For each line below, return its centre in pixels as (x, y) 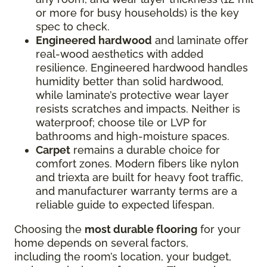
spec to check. (74, 27)
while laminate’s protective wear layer (132, 95)
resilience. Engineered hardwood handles (142, 68)
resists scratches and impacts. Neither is (138, 109)
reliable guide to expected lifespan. (127, 205)
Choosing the (49, 229)
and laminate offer (200, 40)
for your (219, 229)
